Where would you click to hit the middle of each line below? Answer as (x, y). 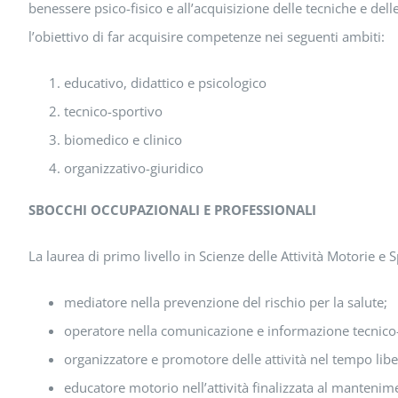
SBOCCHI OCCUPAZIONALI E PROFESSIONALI (172, 210)
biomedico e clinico (123, 140)
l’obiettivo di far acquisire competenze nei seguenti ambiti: (206, 37)
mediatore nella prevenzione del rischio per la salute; (225, 302)
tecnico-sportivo (113, 111)
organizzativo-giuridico (133, 168)
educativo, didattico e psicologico (165, 83)
